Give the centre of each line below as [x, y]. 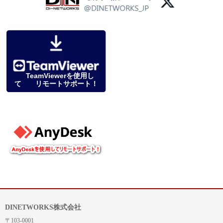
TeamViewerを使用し [56, 76]
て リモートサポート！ [56, 84]
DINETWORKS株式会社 [43, 207]
